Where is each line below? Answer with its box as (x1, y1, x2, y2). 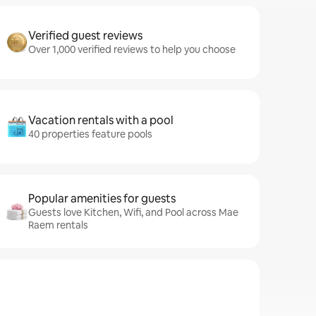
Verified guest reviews (28, 28, 142, 43)
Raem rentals (28, 219, 88, 231)
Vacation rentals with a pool (28, 113, 174, 128)
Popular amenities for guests (28, 191, 176, 206)
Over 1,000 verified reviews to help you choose (28, 43, 236, 56)
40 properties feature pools (28, 128, 152, 140)
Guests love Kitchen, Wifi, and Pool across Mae (28, 206, 238, 219)
